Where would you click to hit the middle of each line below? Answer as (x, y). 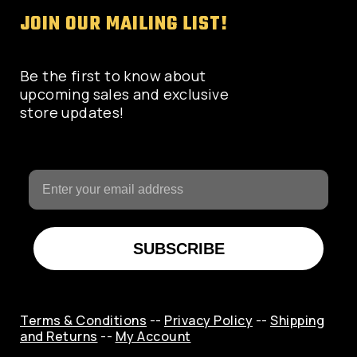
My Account (153, 336)
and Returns (59, 336)
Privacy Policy (208, 320)
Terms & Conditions (83, 320)
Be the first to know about (113, 76)
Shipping (297, 320)
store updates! (72, 112)
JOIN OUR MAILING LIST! (124, 24)
